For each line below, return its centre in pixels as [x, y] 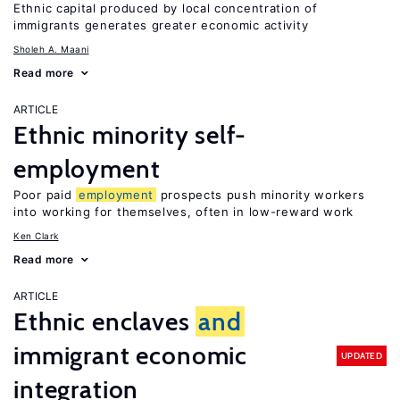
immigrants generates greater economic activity [161, 25]
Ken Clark [36, 236]
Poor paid [45, 195]
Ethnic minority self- [130, 135]
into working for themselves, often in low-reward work [184, 212]
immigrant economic [131, 355]
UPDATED [361, 355]
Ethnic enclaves [105, 321]
